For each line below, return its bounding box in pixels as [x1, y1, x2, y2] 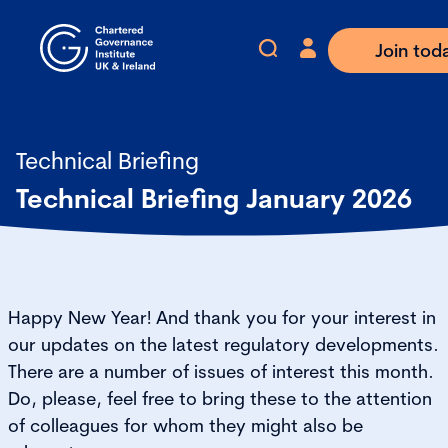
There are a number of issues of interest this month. [8, 360, 434, 383]
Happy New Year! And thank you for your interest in [8, 306, 436, 329]
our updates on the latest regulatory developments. [8, 333, 439, 356]
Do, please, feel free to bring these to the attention [8, 387, 432, 410]
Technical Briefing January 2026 [16, 182, 412, 215]
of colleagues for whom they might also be [8, 414, 363, 437]
